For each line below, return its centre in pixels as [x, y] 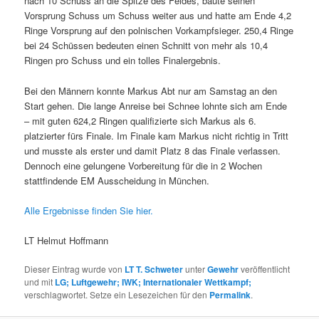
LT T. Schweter [154, 269]
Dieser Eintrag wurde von [75, 268]
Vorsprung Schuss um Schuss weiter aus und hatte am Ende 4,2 [158, 16]
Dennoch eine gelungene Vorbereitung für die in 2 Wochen [143, 165]
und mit [40, 281]
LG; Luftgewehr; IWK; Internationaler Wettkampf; [153, 282]
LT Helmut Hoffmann [67, 240]
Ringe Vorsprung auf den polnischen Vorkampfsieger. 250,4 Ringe [159, 31]
